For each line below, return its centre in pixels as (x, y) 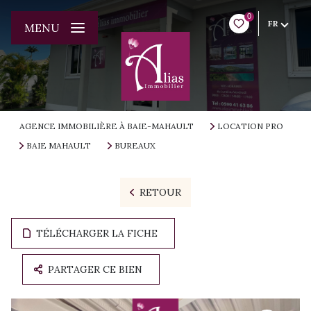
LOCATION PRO (250, 126)
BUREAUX (135, 145)
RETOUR (160, 192)
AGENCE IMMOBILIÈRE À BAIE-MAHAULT (107, 126)
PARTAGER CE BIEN (95, 269)
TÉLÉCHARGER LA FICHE (97, 233)
